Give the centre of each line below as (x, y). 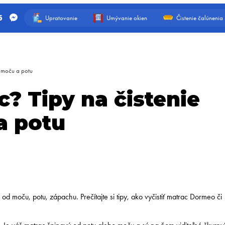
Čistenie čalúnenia (199, 18)
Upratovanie (61, 18)
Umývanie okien (127, 18)
